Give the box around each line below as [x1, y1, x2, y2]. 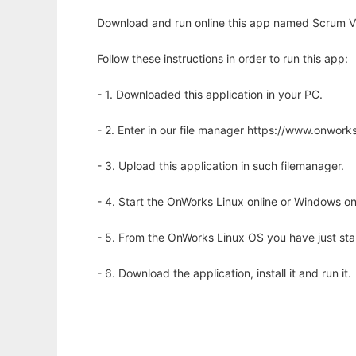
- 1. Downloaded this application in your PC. [97, 87, 323, 101]
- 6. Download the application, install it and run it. [97, 266, 351, 280]
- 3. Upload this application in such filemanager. [97, 159, 344, 172]
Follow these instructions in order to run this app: [97, 52, 348, 65]
